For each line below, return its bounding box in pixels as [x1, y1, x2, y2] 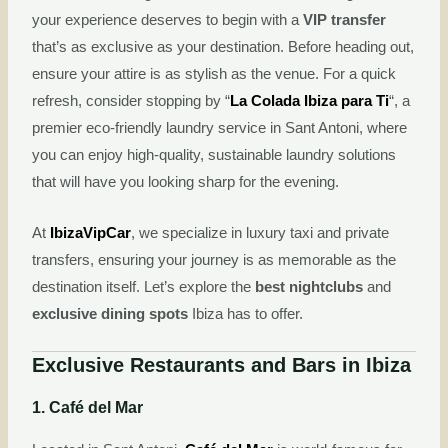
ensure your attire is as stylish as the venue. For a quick [32, 66, 397, 83]
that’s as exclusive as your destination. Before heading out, [32, 39, 415, 56]
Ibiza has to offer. [188, 305, 304, 322]
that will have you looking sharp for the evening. [32, 174, 340, 191]
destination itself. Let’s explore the [32, 278, 256, 295]
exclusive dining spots [32, 305, 189, 322]
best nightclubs [255, 278, 364, 295]
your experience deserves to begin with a [32, 12, 304, 29]
